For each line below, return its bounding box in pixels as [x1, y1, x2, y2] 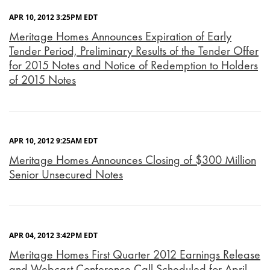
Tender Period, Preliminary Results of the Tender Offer [9, 43, 259, 59]
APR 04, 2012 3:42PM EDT [9, 230, 98, 241]
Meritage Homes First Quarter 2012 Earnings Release [9, 246, 260, 263]
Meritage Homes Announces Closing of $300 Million [9, 152, 256, 168]
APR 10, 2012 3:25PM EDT [9, 12, 98, 23]
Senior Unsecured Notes [9, 166, 123, 183]
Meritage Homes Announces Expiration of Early [9, 28, 231, 45]
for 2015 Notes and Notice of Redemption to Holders [9, 57, 258, 74]
